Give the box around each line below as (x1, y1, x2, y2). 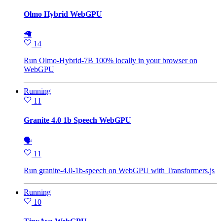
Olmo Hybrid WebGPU (24, 10, 102, 19)
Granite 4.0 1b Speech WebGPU (24, 115, 131, 124)
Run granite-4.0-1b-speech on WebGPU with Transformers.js (24, 166, 215, 175)
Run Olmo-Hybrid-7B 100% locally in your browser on (24, 56, 197, 65)
